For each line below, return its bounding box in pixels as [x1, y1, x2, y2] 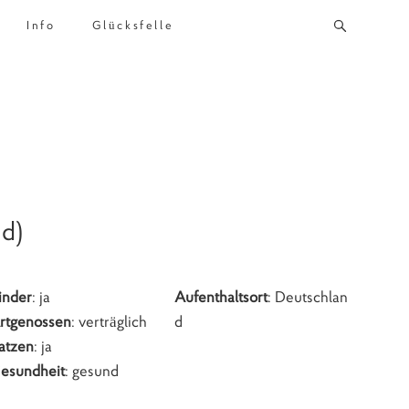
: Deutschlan [267, 287, 348, 308]
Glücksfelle [91, 17, 174, 33]
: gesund [65, 361, 120, 382]
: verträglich [71, 311, 148, 332]
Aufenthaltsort [173, 287, 267, 308]
